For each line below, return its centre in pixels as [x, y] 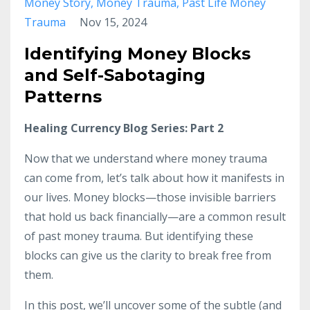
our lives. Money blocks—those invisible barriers [150, 197]
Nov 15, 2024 [113, 22]
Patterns [63, 96]
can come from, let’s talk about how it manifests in [154, 177]
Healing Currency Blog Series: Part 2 [124, 128]
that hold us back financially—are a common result [155, 216]
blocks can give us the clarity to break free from [148, 255]
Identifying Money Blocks [137, 53]
